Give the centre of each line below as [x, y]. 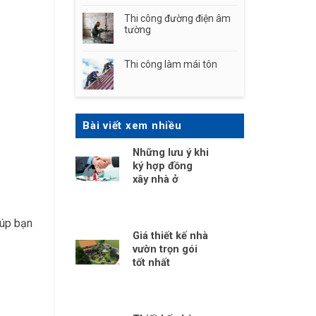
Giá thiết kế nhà [171, 235]
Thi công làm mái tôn [171, 64]
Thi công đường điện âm [177, 18]
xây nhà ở [156, 179]
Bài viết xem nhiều [132, 126]
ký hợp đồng [163, 165]
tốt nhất [152, 262]
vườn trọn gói [165, 249]
